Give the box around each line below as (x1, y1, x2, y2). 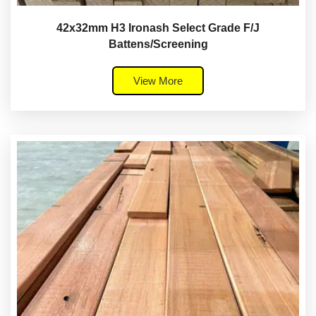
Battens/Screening (108, 38, 208, 51)
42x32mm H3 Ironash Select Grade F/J (56, 22, 260, 35)
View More (133, 75, 183, 87)
